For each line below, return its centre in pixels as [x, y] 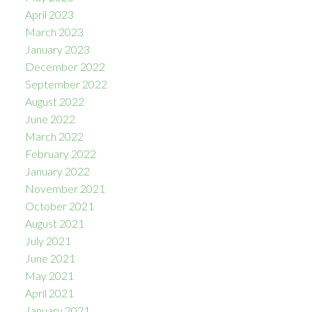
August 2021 [54, 223]
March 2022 [54, 136]
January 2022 [57, 171]
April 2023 [49, 14]
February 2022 [60, 153]
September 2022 [66, 84]
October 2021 [59, 205]
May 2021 [49, 275]
